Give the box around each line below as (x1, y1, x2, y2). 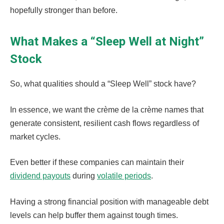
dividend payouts (10, 171, 70, 180)
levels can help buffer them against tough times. (10, 211, 180, 219)
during (70, 171, 97, 180)
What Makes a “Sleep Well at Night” (10, 34, 204, 49)
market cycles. (10, 132, 62, 141)
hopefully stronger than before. (10, 6, 119, 15)
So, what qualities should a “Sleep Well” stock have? (10, 79, 198, 88)
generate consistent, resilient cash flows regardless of (10, 118, 199, 127)
